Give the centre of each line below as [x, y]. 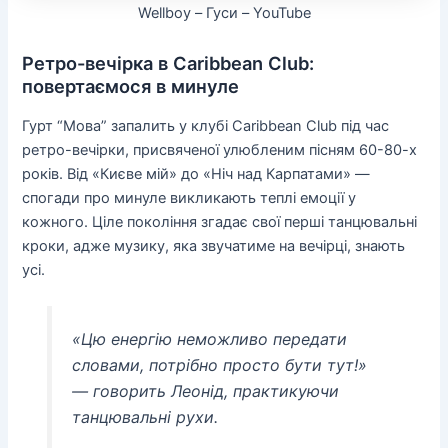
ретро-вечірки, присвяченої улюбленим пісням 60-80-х [220, 149]
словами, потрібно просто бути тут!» [219, 364]
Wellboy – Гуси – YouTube [224, 12]
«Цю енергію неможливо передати [209, 338]
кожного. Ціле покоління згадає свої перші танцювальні [220, 221]
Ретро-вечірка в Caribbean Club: [168, 63]
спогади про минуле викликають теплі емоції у [189, 197]
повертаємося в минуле [131, 86]
